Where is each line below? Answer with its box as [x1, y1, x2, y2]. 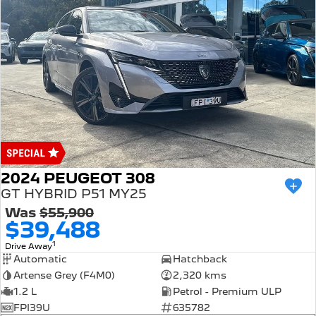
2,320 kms [172, 269, 226, 281]
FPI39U [13, 302, 50, 314]
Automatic [13, 253, 67, 265]
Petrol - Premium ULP [172, 286, 281, 298]
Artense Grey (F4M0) [13, 269, 115, 281]
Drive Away [5, 241, 52, 252]
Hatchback [172, 253, 227, 265]
